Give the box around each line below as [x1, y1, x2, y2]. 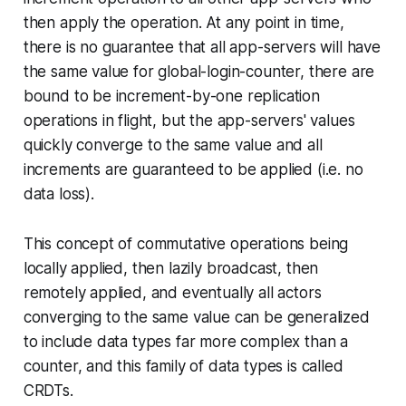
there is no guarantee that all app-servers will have [23, 38, 381, 56]
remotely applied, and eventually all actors [23, 284, 322, 302]
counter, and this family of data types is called [23, 357, 343, 375]
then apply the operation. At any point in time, [23, 14, 344, 32]
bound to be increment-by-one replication [23, 87, 320, 105]
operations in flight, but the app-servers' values [23, 111, 355, 130]
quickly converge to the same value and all [23, 136, 323, 154]
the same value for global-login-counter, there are [23, 63, 375, 81]
